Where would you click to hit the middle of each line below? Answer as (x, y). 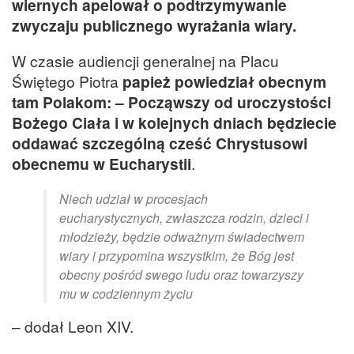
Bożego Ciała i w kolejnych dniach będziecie (174, 123)
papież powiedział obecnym (224, 82)
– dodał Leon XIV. (73, 326)
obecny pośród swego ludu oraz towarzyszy (181, 274)
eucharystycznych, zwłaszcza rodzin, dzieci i (184, 217)
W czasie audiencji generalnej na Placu (145, 61)
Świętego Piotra (67, 81)
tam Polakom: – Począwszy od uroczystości (171, 102)
